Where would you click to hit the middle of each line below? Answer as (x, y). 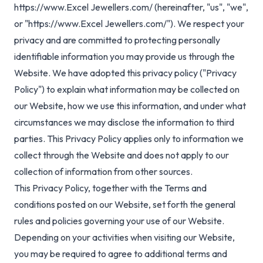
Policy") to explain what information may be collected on (127, 90)
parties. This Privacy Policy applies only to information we (129, 139)
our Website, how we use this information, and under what (130, 106)
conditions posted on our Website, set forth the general (125, 205)
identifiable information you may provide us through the (124, 57)
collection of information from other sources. (103, 172)
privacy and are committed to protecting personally (117, 40)
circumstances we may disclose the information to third (124, 122)
